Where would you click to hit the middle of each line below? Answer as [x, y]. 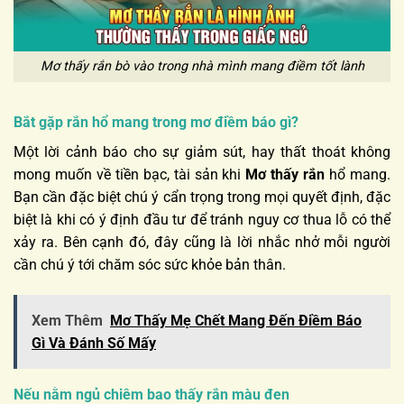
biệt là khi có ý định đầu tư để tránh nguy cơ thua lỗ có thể [202, 220]
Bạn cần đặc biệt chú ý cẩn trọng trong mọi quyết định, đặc [202, 197]
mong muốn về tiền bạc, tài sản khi [130, 175]
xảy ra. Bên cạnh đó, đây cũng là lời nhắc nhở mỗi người [202, 243]
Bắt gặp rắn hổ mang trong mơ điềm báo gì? [156, 123]
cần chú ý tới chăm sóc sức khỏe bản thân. [150, 265]
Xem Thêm [67, 320]
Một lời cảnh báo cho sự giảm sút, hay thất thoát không [202, 152]
